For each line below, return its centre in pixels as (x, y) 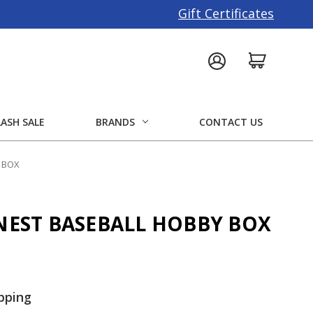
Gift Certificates (226, 13)
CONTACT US (231, 122)
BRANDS (115, 122)
